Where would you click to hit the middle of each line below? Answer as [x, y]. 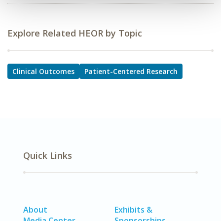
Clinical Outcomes [43, 71]
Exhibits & [133, 210]
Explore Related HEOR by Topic [75, 33]
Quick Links [48, 155]
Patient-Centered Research [131, 71]
